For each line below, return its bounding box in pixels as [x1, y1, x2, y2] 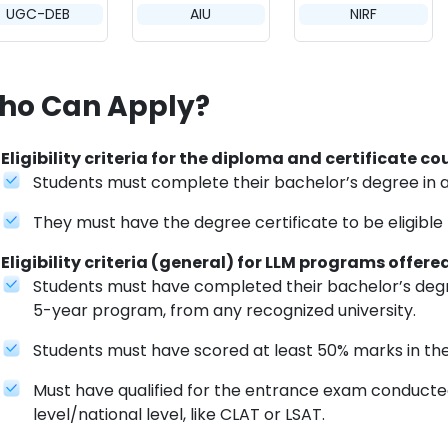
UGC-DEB [6, 4, 71, 25]
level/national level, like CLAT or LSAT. [33, 403, 325, 427]
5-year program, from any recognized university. [33, 299, 416, 323]
